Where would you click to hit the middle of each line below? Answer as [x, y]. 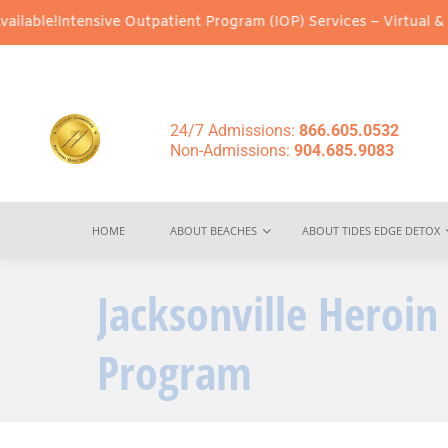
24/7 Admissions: [234, 130]
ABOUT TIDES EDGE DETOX [371, 230]
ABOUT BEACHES [213, 230]
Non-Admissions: [232, 150]
